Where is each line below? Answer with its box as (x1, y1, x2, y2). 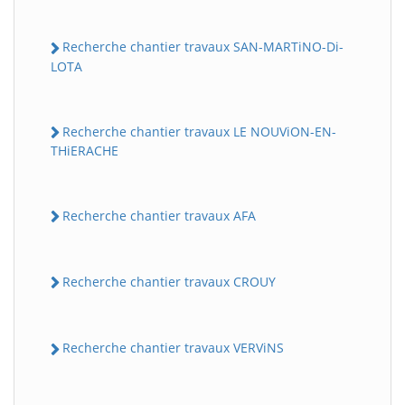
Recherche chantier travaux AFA (62, 206, 256, 224)
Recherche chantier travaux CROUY (62, 273, 276, 291)
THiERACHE (51, 141, 118, 159)
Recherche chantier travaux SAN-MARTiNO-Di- (62, 38, 344, 56)
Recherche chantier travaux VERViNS (62, 339, 284, 357)
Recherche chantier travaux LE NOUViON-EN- (62, 122, 336, 140)
